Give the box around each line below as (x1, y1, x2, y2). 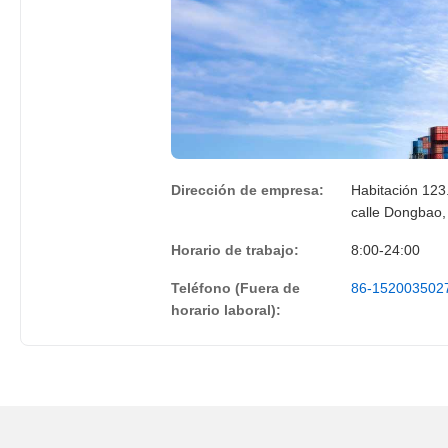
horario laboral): (171, 302, 281, 318)
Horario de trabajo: (171, 242, 299, 258)
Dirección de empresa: (171, 182, 324, 198)
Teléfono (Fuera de (171, 280, 300, 296)
